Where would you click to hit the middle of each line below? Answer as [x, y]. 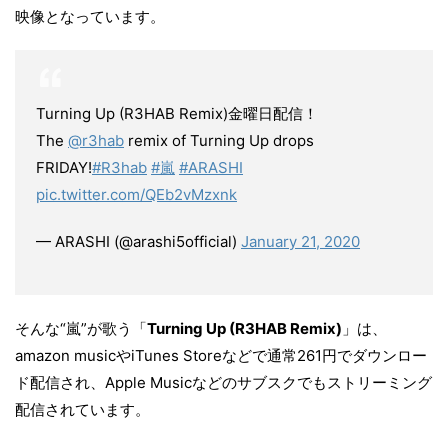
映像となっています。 [90, 16]
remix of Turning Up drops [219, 140]
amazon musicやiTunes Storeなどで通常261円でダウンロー [221, 355]
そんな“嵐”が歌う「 [81, 328]
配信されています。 [82, 409]
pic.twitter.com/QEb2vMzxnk [136, 194]
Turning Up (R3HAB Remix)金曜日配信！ [177, 113]
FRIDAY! [64, 167]
